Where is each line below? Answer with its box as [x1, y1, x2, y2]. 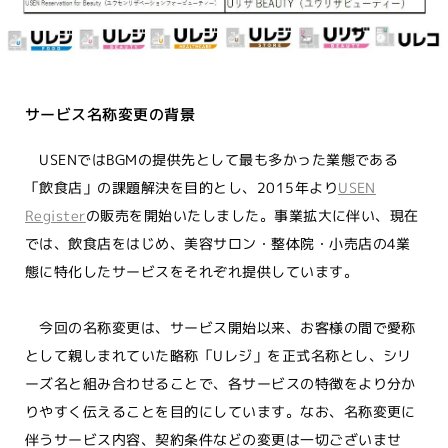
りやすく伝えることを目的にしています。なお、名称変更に [25, 401, 416, 421]
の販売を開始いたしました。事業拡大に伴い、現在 [85, 205, 419, 225]
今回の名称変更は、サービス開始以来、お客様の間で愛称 [25, 317, 416, 337]
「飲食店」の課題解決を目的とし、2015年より [25, 177, 339, 197]
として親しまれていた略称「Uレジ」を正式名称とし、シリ [25, 345, 412, 365]
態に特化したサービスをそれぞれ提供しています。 [25, 261, 359, 281]
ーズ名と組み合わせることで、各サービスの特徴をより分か [25, 373, 416, 393]
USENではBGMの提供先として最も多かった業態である [25, 149, 399, 169]
